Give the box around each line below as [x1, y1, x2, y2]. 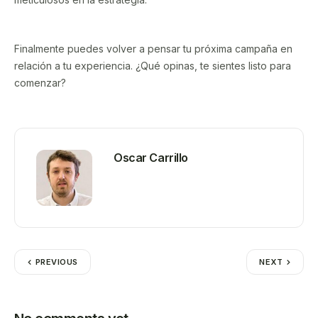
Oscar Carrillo [114, 150, 188, 165]
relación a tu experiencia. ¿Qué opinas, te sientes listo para [14, 60, 291, 72]
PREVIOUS [35, 257, 78, 268]
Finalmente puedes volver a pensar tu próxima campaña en [14, 43, 292, 55]
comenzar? [14, 77, 66, 89]
